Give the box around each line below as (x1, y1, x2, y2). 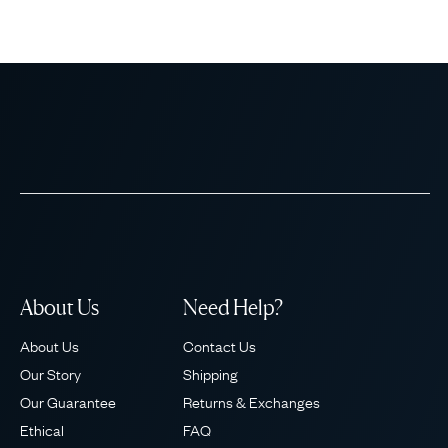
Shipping (183, 362, 238, 384)
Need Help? (183, 295, 283, 320)
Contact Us (183, 334, 256, 356)
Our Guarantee (20, 390, 116, 412)
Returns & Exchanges (183, 390, 320, 412)
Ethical (20, 418, 64, 440)
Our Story (20, 362, 81, 384)
